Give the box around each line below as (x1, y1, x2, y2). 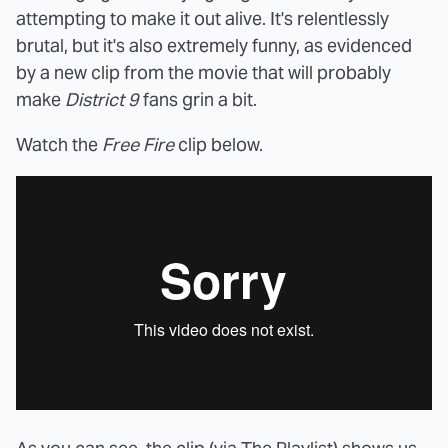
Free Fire (102, 132, 174, 156)
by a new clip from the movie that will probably (16, 60, 391, 84)
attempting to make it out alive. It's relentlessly (16, 6, 389, 30)
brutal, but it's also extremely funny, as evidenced (16, 33, 412, 57)
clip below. (174, 132, 263, 156)
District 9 (65, 87, 139, 111)
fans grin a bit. (139, 87, 257, 111)
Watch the (16, 132, 102, 156)
